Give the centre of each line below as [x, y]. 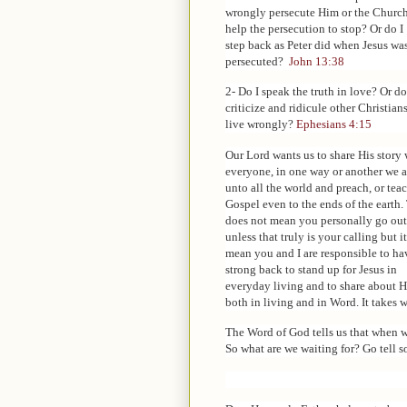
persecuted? [257, 61]
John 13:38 [317, 61]
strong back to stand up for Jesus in [311, 269]
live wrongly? [261, 124]
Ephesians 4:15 [334, 124]
